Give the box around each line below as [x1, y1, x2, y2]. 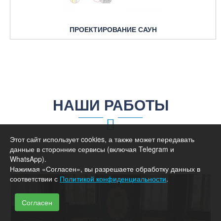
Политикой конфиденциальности [60, 174, 166, 184]
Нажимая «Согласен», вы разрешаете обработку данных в [10, 164, 200, 174]
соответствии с [10, 174, 60, 184]
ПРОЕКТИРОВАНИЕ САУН [69, 24, 157, 34]
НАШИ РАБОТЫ [52, 93, 169, 115]
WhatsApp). [10, 154, 46, 164]
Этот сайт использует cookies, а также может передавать [10, 134, 194, 144]
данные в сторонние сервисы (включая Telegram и [10, 144, 174, 154]
